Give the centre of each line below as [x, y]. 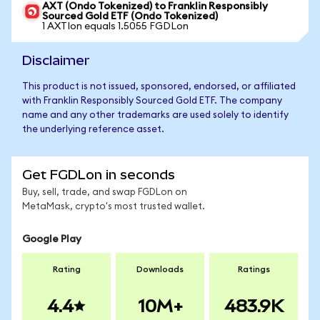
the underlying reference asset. [93, 130]
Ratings [254, 269]
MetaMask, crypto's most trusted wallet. [114, 207]
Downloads [160, 269]
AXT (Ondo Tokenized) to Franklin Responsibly [155, 6]
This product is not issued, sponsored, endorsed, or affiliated [159, 87]
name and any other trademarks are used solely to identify [155, 115]
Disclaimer [56, 60]
